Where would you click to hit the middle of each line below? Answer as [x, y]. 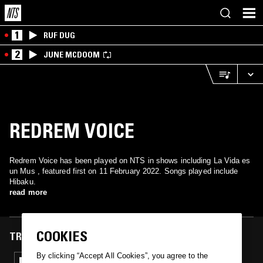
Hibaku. [23, 182]
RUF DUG [59, 35]
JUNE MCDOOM [72, 55]
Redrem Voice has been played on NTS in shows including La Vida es [130, 161]
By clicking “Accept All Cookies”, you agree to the [122, 256]
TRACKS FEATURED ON [60, 237]
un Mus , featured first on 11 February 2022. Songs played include [124, 171]
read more [28, 192]
